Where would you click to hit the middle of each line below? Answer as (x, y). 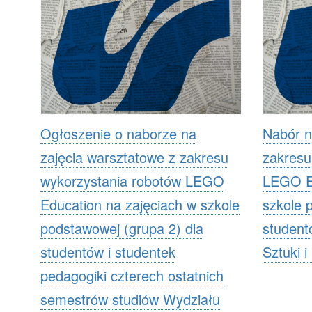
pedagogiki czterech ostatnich (132, 275)
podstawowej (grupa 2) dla (122, 228)
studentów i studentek (108, 251)
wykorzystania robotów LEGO (132, 180)
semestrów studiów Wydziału (130, 299)
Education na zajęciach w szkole (140, 204)
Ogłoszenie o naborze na (118, 133)
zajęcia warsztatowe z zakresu (134, 157)
